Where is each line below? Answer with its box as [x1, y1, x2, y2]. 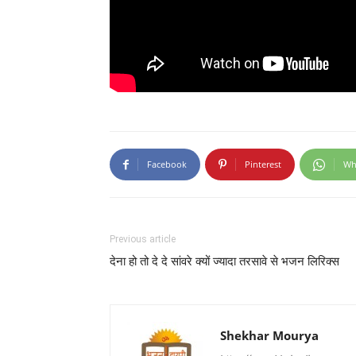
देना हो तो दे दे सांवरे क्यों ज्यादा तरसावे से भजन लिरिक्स [110, 254, 339, 269]
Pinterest [245, 158, 281, 170]
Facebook [147, 158, 187, 170]
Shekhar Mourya [220, 327, 319, 343]
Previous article [110, 234, 176, 245]
